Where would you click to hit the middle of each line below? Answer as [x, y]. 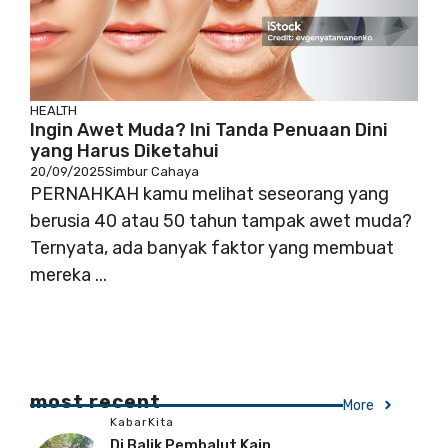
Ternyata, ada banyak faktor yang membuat [212, 247]
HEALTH [53, 110]
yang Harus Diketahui [124, 150]
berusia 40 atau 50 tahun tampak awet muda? [221, 220]
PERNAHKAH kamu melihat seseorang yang [209, 193]
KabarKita [142, 421]
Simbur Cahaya [152, 171]
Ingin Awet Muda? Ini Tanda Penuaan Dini [209, 129]
